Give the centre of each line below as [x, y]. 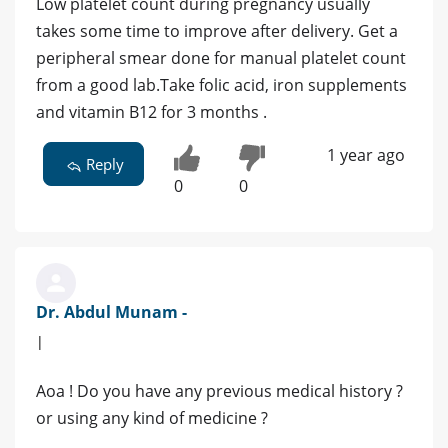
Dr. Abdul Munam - [111, 312]
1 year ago [365, 155]
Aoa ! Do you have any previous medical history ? [219, 391]
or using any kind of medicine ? [152, 418]
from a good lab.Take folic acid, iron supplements [221, 85]
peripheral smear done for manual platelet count [221, 58]
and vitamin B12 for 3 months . [151, 112]
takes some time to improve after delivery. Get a [217, 31]
